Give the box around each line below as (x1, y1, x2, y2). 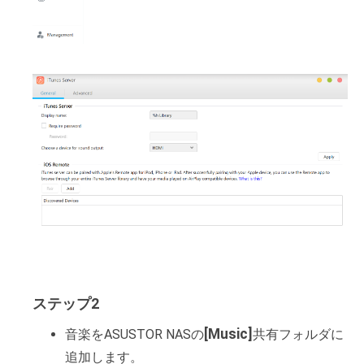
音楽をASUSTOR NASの (65, 327, 204, 343)
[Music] (204, 326, 253, 343)
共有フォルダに (253, 327, 344, 343)
